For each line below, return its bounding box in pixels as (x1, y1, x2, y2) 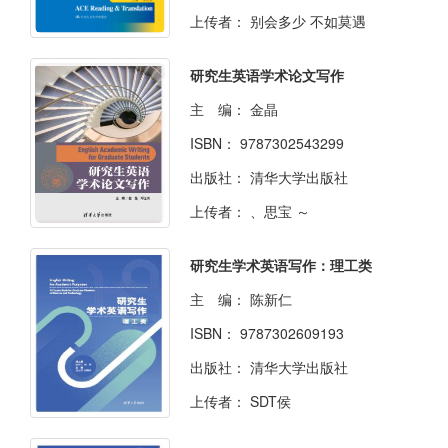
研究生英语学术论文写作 (190, 65, 344, 86)
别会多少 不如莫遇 (250, 11, 366, 32)
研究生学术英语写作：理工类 (190, 255, 372, 276)
